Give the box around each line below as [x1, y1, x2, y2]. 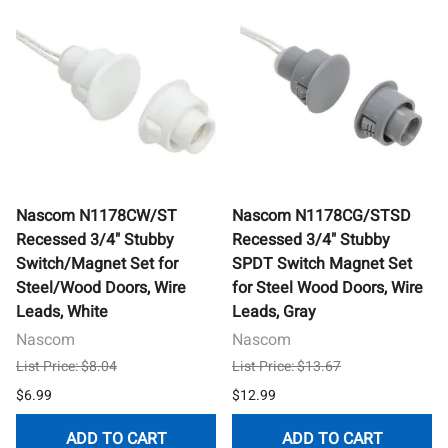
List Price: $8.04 [16, 355, 117, 377]
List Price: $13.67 [232, 355, 341, 377]
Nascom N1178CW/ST [16, 203, 177, 228]
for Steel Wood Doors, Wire [232, 275, 423, 300]
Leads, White [16, 299, 108, 324]
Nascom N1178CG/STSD [232, 203, 411, 228]
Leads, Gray [232, 299, 316, 324]
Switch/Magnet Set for [16, 251, 178, 276]
